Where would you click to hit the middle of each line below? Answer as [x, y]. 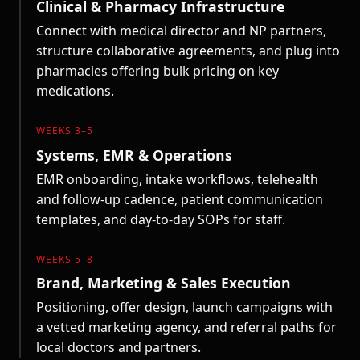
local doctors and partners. [119, 348]
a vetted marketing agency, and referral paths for [187, 327]
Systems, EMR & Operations [135, 155]
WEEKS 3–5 [65, 131]
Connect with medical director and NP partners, [182, 31]
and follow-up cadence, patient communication [180, 199]
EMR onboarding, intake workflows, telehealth [178, 179]
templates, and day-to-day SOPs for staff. [161, 219]
